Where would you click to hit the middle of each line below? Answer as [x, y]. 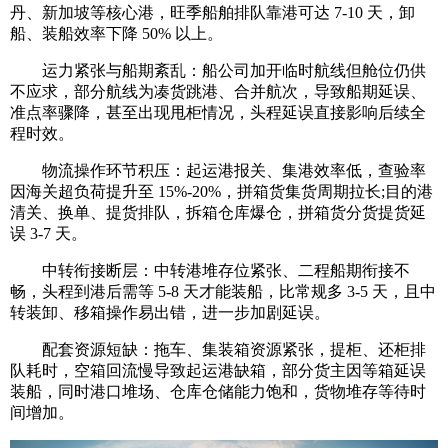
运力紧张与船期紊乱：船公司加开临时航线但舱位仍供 [218, 70]
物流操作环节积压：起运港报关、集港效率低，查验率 [218, 170]
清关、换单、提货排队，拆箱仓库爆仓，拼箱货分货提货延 [218, 212]
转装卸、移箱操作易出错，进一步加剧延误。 [170, 312]
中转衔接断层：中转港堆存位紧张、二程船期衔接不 [210, 270]
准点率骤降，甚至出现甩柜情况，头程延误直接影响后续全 [218, 112]
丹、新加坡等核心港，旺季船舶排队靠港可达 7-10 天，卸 [212, 12]
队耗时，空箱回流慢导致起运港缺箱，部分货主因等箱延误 [218, 370]
